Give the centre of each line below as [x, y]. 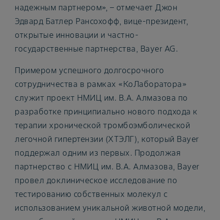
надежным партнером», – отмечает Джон [96, 7]
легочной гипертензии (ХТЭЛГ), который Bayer [107, 139]
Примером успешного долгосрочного [89, 70]
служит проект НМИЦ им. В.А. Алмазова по [101, 97]
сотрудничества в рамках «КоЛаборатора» [101, 84]
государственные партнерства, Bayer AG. [96, 48]
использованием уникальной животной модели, [110, 207]
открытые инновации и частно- [77, 35]
